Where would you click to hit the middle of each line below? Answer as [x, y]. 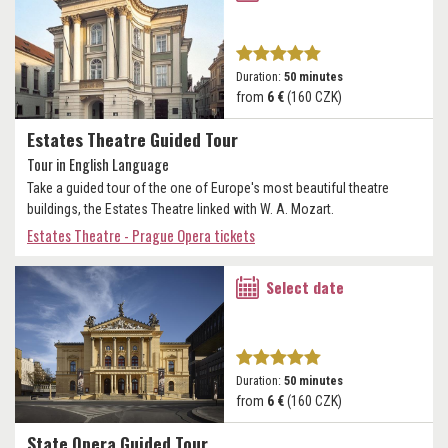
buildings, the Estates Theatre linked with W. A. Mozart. [180, 208]
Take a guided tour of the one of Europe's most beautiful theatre [208, 187]
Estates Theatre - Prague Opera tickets [141, 234]
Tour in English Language [98, 163]
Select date [305, 286]
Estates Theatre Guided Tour [132, 138]
